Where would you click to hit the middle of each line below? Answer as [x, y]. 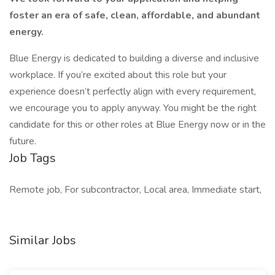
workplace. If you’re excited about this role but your [118, 75]
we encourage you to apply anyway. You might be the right [133, 108]
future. [23, 141]
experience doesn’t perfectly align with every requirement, [133, 91]
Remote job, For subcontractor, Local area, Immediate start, [135, 190]
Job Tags [33, 158]
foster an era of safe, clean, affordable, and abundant [135, 15]
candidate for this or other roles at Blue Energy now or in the [137, 125]
